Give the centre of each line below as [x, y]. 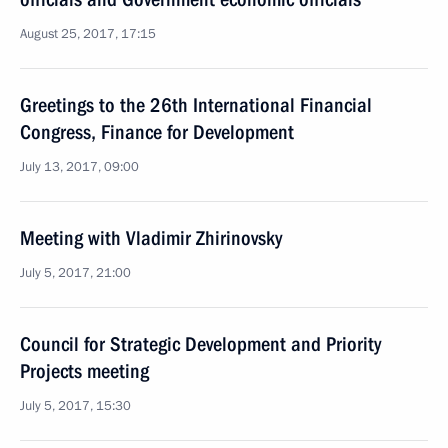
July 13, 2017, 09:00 [79, 167]
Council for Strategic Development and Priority [200, 344]
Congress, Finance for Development [157, 132]
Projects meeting [84, 371]
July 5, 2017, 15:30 [75, 406]
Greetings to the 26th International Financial [196, 105]
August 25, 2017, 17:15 [88, 34]
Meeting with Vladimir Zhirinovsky [151, 238]
